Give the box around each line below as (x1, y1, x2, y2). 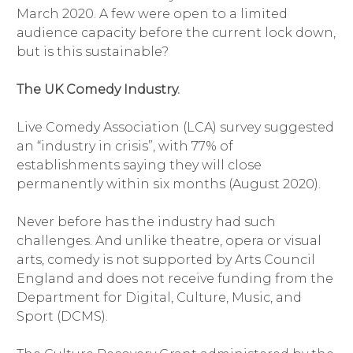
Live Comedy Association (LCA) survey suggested (16, 120, 334, 136)
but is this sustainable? (16, 44, 169, 60)
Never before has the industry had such (16, 214, 276, 230)
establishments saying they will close (16, 158, 262, 173)
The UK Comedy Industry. (16, 82, 180, 98)
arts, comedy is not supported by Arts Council (16, 252, 315, 268)
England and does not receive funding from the (16, 271, 333, 287)
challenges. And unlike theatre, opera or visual (16, 233, 321, 249)
